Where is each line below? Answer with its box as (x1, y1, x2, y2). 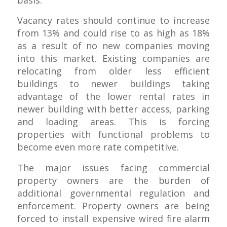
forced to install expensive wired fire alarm (17, 212, 210, 224)
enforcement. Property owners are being (17, 199, 210, 212)
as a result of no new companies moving (17, 40, 210, 52)
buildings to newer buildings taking (17, 78, 210, 90)
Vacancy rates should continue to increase (17, 14, 210, 27)
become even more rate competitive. (17, 141, 179, 154)
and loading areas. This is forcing (17, 116, 210, 128)
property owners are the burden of (17, 174, 210, 186)
